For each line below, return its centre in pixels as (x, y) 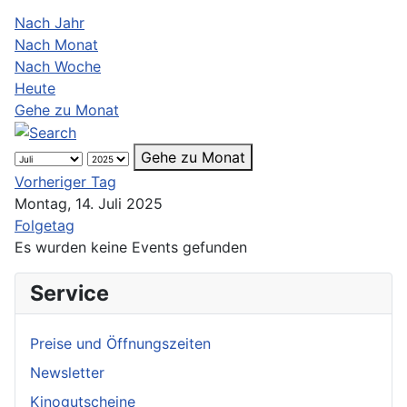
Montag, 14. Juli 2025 (89, 204)
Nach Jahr (50, 22)
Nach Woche (58, 66)
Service (69, 293)
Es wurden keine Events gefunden (131, 248)
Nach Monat (56, 44)
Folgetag (45, 226)
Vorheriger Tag (65, 182)
